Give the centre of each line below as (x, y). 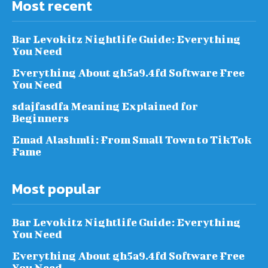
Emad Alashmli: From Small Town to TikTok (132, 139)
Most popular (57, 188)
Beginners (40, 118)
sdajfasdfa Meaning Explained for (105, 106)
